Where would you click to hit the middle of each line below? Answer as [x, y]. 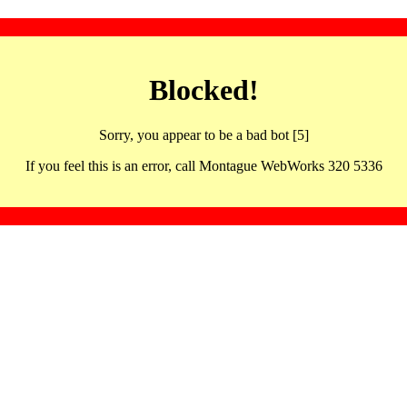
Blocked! [203, 90]
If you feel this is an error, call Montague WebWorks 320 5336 [203, 165]
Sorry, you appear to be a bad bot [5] [203, 134]
